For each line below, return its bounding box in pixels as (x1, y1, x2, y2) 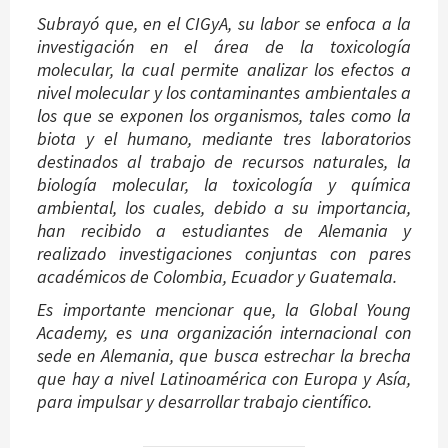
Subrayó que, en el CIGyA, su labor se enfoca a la (37, 12, 411, 36)
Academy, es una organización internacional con (37, 321, 411, 345)
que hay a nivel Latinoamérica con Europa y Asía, (37, 367, 411, 391)
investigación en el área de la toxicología (37, 35, 411, 59)
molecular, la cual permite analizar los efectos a (37, 58, 411, 82)
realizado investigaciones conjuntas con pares (37, 242, 411, 266)
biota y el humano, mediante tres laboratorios (37, 127, 411, 151)
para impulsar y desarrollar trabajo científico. (37, 390, 372, 414)
